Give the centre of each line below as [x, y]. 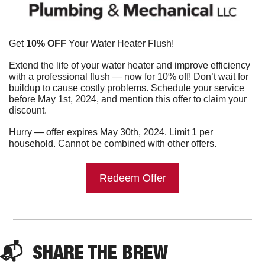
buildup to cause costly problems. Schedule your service [127, 88]
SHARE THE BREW [100, 252]
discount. [28, 111]
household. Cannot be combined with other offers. [113, 144]
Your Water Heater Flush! [120, 44]
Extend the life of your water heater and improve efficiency [130, 66]
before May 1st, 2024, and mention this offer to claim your [128, 99]
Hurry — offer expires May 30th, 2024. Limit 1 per [111, 132]
